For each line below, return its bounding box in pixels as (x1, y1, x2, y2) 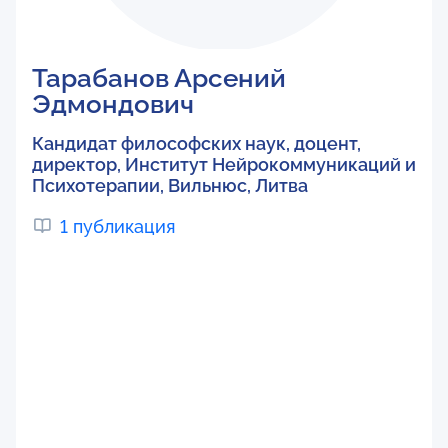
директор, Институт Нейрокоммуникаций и (32, 154, 416, 175)
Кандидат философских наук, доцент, (32, 133, 361, 154)
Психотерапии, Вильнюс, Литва (32, 175, 308, 196)
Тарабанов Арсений (32, 63, 286, 93)
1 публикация (60, 216, 176, 237)
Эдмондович (32, 89, 194, 119)
